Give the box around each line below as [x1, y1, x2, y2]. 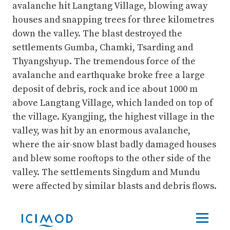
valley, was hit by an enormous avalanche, [12, 125, 190, 137]
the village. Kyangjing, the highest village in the [12, 111, 215, 123]
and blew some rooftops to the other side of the [12, 152, 211, 165]
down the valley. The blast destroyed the [12, 28, 182, 40]
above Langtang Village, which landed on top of [12, 97, 213, 109]
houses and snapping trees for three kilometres [12, 14, 214, 26]
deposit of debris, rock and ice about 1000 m [12, 83, 198, 95]
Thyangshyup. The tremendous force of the [12, 55, 196, 68]
